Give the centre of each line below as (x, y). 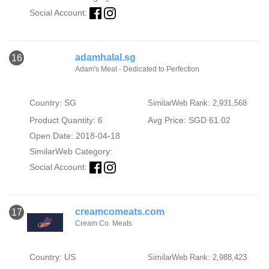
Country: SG (53, 103)
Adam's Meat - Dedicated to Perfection (137, 69)
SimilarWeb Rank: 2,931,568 (197, 103)
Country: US (52, 257)
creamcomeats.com (120, 212)
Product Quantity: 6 (66, 120)
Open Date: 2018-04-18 (74, 136)
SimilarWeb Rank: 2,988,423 (197, 258)
